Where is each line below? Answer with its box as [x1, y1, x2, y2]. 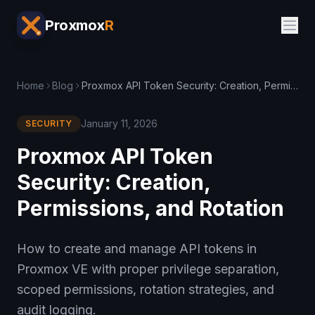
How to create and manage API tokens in [17, 241, 257, 256]
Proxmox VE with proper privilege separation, [17, 262, 279, 276]
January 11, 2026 [80, 117, 157, 129]
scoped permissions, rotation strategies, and [17, 282, 274, 297]
